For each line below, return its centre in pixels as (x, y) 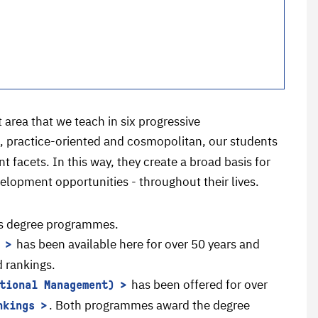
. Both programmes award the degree (149, 305)
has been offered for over (198, 285)
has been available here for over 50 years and (137, 244)
